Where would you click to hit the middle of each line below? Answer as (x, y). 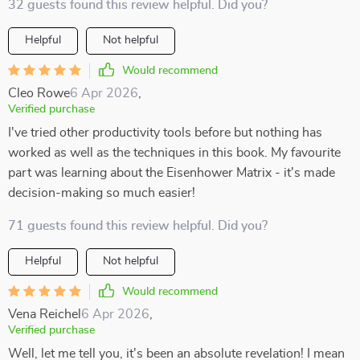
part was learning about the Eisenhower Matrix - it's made (172, 173)
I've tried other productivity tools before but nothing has (165, 133)
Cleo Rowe (39, 93)
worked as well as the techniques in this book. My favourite (174, 153)
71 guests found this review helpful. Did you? (138, 226)
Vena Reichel (45, 314)
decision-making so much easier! (102, 193)
